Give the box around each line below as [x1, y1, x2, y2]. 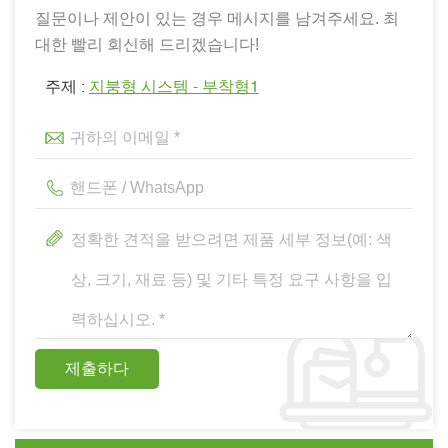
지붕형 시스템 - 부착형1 [89, 79, 259, 96]
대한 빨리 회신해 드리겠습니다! [35, 35, 259, 53]
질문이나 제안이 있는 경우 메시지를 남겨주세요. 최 [35, 9, 399, 27]
